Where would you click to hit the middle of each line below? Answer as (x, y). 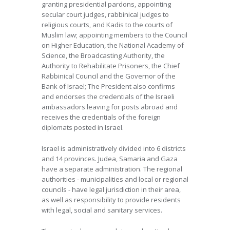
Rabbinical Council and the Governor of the (109, 76)
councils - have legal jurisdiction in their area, (111, 189)
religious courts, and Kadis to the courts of (107, 25)
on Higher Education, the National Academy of (113, 45)
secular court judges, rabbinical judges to (105, 14)
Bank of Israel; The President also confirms (108, 86)
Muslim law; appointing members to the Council (114, 35)
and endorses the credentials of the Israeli (108, 97)
